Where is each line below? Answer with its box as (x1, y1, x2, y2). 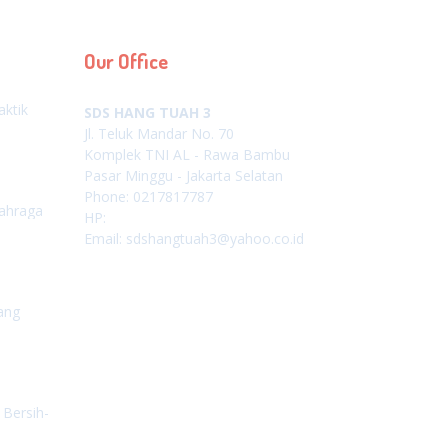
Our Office (83, 48, 168, 75)
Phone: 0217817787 (83, 187, 213, 207)
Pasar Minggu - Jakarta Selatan (83, 166, 283, 186)
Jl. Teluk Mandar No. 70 (83, 124, 234, 144)
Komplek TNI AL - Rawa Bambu (83, 145, 290, 165)
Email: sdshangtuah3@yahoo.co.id (83, 229, 304, 249)
